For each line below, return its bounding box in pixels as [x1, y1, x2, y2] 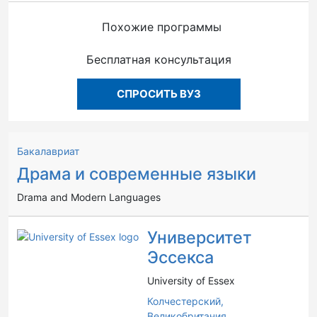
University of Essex [147, 275, 235, 287]
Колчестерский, [147, 295, 224, 307]
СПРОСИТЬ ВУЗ [116, 87, 201, 100]
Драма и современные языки [17, 163, 256, 184]
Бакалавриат [17, 145, 79, 157]
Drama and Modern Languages [17, 191, 161, 203]
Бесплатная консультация [86, 52, 231, 67]
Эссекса [147, 247, 214, 267]
